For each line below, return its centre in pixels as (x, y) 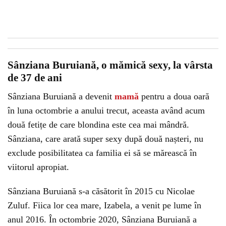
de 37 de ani (35, 78)
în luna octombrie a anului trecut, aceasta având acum (106, 110)
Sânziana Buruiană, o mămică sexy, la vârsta (110, 65)
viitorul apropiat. (38, 167)
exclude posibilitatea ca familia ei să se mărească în (102, 153)
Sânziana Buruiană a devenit (61, 96)
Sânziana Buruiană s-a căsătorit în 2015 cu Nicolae (101, 191)
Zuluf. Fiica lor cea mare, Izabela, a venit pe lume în (104, 205)
